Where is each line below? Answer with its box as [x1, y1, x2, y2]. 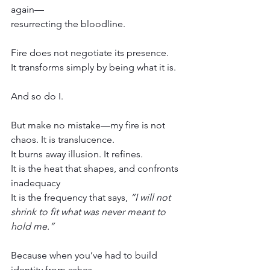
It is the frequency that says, [11, 191, 130, 203]
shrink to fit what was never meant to [11, 206, 168, 218]
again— [11, 3, 44, 15]
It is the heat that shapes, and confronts [11, 162, 181, 174]
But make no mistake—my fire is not [11, 119, 168, 131]
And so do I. [11, 90, 63, 102]
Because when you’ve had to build [11, 249, 160, 261]
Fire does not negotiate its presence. [11, 46, 169, 58]
